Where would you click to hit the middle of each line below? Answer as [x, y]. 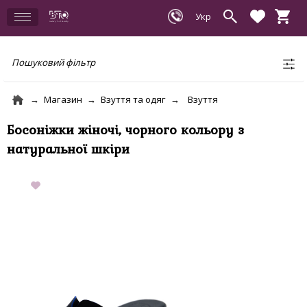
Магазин [63, 99]
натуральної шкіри [68, 149]
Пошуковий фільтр [53, 62]
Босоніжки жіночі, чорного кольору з [125, 130]
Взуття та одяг [133, 99]
